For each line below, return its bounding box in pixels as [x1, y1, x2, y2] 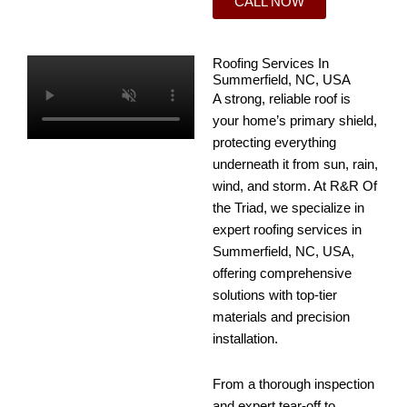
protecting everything [213, 135, 336, 151]
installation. [213, 332, 278, 347]
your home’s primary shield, [213, 114, 377, 129]
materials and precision [213, 310, 350, 325]
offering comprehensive [213, 266, 352, 282]
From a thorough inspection [213, 376, 374, 392]
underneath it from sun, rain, [213, 157, 378, 173]
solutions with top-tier [213, 288, 337, 303]
